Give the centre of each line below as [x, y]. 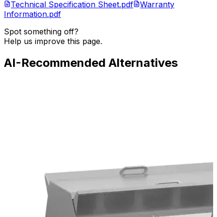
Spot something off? [41, 32]
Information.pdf [32, 14]
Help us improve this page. [53, 41]
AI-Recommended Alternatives [91, 63]
